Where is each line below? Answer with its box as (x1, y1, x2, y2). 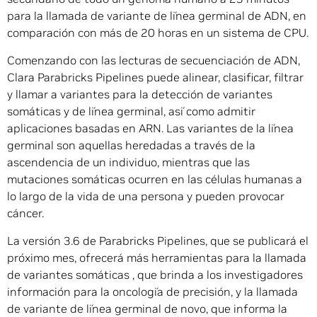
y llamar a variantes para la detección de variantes (7, 87, 272, 102)
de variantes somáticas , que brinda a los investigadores (7, 267, 303, 282)
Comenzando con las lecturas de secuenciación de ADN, (7, 53, 300, 68)
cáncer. (7, 206, 44, 221)
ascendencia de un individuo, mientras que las (7, 155, 250, 170)
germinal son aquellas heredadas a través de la (7, 138, 255, 153)
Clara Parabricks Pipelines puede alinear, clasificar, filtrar (7, 70, 304, 85)
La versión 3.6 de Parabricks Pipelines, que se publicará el (7, 234, 309, 248)
